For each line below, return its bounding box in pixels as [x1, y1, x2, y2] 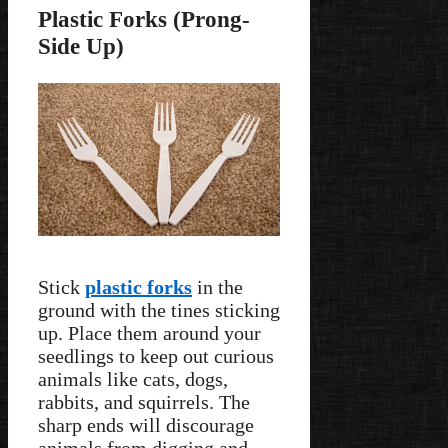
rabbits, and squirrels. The [38, 391, 250, 414]
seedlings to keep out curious [38, 345, 274, 368]
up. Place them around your [38, 322, 261, 345]
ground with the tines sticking [38, 299, 280, 322]
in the [192, 276, 243, 299]
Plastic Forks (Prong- [38, 5, 250, 32]
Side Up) [38, 32, 124, 59]
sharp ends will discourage [38, 414, 254, 437]
